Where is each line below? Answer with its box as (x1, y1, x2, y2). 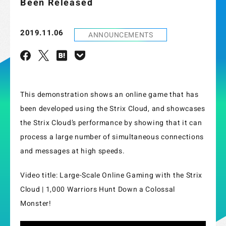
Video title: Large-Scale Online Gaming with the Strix (20, 169, 203, 181)
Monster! (20, 198, 51, 209)
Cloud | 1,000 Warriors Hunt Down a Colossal (20, 184, 176, 195)
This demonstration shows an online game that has (20, 89, 199, 100)
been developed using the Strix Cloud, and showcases (20, 103, 205, 114)
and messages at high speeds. (20, 145, 125, 156)
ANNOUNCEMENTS (88, 29, 153, 40)
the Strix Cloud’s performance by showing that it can (20, 117, 202, 128)
